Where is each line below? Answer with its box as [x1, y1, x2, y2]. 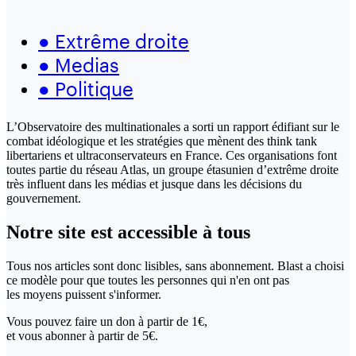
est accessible [91, 221, 203, 242]
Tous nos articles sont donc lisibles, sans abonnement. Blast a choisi [6, 258, 344, 273]
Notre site [6, 221, 91, 242]
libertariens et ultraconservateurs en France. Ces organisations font [6, 148, 337, 162]
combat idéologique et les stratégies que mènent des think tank [6, 133, 317, 148]
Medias [50, 52, 119, 76]
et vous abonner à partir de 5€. [6, 328, 158, 342]
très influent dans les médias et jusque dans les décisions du [6, 176, 302, 191]
